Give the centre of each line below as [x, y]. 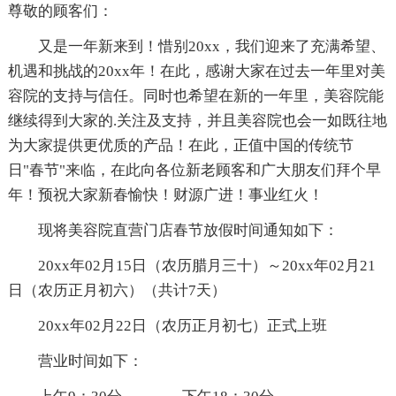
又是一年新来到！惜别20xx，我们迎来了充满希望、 [196, 46]
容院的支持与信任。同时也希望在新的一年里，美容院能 [195, 95]
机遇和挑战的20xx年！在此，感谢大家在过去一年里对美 [196, 71]
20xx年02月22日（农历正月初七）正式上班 [167, 325]
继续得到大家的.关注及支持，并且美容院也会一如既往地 [197, 120]
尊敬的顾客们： [60, 11]
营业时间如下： [75, 361]
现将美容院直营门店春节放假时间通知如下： [173, 230]
